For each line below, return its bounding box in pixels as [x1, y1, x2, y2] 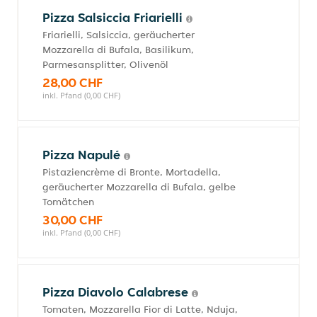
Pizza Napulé [42, 146, 124, 163]
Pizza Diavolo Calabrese [42, 284, 192, 300]
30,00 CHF [42, 212, 103, 228]
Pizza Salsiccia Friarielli [42, 9, 186, 25]
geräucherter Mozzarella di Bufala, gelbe [42, 180, 236, 193]
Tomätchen [42, 195, 94, 208]
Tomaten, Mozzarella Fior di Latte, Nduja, [42, 303, 238, 316]
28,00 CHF [42, 74, 103, 91]
